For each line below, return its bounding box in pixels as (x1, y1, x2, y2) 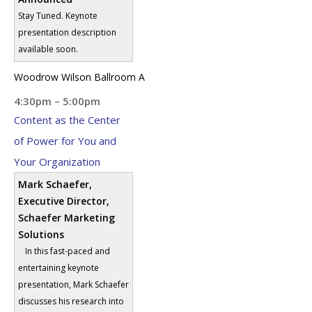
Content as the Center (14, 113, 120, 127)
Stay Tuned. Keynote (18, 10, 97, 22)
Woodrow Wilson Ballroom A (14, 70, 145, 84)
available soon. (18, 43, 78, 56)
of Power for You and (14, 134, 116, 148)
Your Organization (14, 155, 100, 169)
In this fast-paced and (25, 245, 110, 258)
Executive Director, (18, 194, 109, 208)
